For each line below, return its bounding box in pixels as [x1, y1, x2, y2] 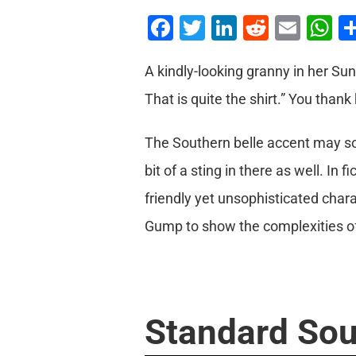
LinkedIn [237, 12, 333, 43]
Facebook [173, 12, 283, 43]
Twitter [205, 12, 283, 43]
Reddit [269, 12, 341, 43]
